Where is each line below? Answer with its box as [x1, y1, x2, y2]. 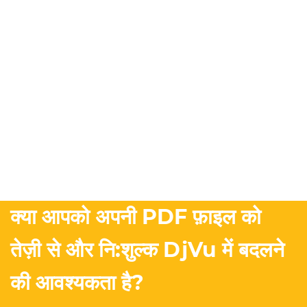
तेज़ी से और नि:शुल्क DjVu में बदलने [10, 237, 284, 263]
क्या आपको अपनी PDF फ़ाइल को [10, 204, 261, 230]
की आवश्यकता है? [10, 270, 144, 296]
